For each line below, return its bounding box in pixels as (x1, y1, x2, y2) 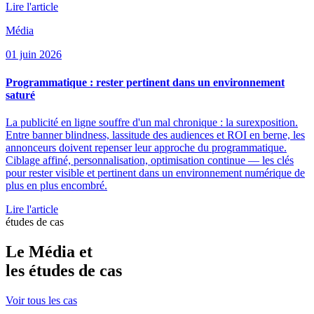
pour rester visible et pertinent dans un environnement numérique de (6, 166, 305, 179)
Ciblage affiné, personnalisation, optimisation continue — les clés (6, 153, 294, 166)
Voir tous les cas (6, 294, 77, 306)
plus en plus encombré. (6, 179, 107, 191)
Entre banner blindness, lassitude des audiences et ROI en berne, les (6, 128, 305, 141)
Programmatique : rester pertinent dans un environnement (6, 76, 285, 88)
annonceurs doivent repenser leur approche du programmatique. (6, 141, 287, 153)
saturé (6, 88, 35, 101)
